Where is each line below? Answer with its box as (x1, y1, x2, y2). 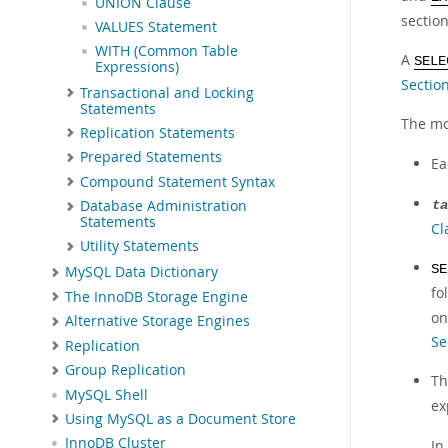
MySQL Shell (65, 385, 148, 404)
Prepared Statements (80, 148, 222, 167)
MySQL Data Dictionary (65, 263, 218, 282)
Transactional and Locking (80, 83, 254, 102)
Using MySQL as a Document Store (65, 409, 296, 428)
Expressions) (95, 57, 179, 76)
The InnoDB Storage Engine (65, 287, 248, 306)
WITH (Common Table (95, 41, 238, 60)
